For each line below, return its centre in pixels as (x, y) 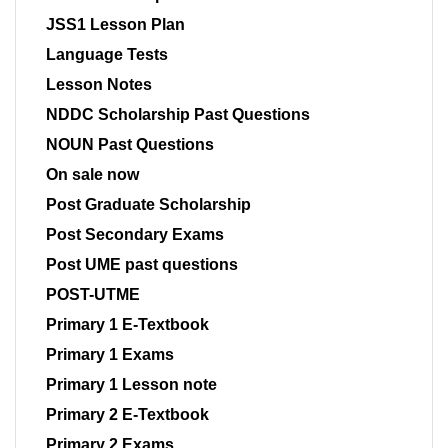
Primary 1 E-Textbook (127, 325)
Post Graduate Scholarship (148, 205)
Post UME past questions (142, 265)
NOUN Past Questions (130, 145)
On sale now (92, 175)
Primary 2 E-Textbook (127, 415)
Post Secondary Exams (135, 235)
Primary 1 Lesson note (131, 385)
